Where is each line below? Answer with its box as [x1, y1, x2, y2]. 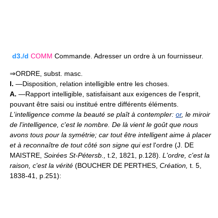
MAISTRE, [10, 151, 44, 160]
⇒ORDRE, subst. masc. [10, 70, 83, 78]
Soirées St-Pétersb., [44, 151, 108, 160]
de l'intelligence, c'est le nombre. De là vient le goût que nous [10, 121, 198, 129]
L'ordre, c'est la [163, 151, 210, 160]
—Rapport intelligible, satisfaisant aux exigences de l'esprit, [17, 90, 200, 98]
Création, [160, 162, 190, 170]
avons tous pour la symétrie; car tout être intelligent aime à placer [10, 131, 211, 139]
